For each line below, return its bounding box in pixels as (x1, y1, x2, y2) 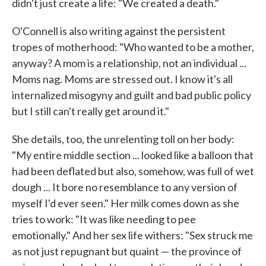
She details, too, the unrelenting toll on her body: (12, 132, 235, 145)
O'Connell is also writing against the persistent (12, 24, 226, 37)
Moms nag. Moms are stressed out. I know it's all (12, 72, 233, 85)
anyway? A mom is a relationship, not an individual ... (12, 56, 246, 69)
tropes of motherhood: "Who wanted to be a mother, (12, 40, 254, 53)
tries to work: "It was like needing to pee (12, 213, 196, 226)
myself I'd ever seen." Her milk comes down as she (12, 197, 239, 210)
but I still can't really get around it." (12, 104, 169, 118)
